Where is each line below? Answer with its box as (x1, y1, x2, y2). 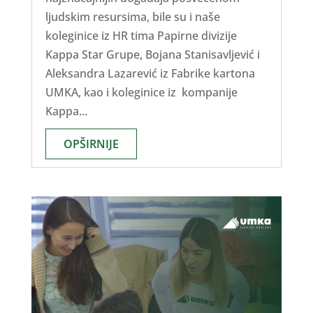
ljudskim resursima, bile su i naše (45, 9, 220, 25)
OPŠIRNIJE (63, 136, 119, 152)
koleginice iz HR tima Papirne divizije (45, 28, 237, 44)
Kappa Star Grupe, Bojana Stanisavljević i (45, 47, 260, 63)
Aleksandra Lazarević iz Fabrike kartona (45, 66, 255, 82)
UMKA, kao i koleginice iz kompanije (45, 85, 238, 101)
